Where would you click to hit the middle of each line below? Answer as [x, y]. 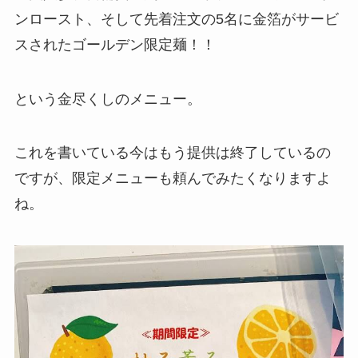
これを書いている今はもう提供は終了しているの [172, 153]
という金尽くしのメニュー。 [107, 99]
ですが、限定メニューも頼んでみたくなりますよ [172, 179]
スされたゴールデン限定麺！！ [115, 44]
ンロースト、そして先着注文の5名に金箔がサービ [176, 19]
